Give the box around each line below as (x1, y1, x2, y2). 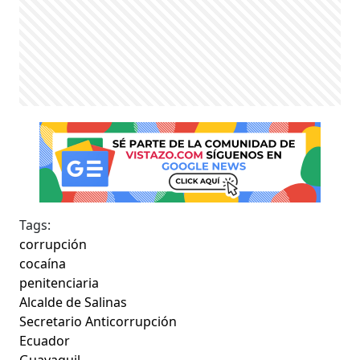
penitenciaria (19, 273, 100, 292)
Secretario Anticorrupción (19, 312, 178, 330)
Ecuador (19, 331, 71, 350)
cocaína (19, 254, 67, 272)
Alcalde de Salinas (19, 292, 128, 311)
